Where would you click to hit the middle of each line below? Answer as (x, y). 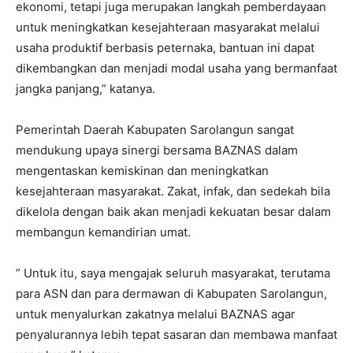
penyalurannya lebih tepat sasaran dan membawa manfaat (176, 335)
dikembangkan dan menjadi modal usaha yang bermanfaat (176, 69)
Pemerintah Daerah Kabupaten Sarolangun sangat (155, 130)
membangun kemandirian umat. (103, 232)
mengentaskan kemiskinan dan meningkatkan (142, 171)
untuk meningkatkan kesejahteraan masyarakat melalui (168, 28)
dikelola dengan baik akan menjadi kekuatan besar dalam (173, 212)
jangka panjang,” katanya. (85, 89)
